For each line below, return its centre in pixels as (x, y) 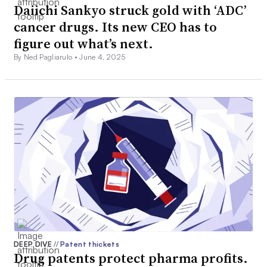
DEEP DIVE (34, 244)
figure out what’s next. (83, 44)
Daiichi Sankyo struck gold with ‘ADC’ (130, 10)
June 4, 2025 (103, 57)
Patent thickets (90, 244)
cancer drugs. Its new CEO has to (115, 27)
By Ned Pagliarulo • (47, 57)
